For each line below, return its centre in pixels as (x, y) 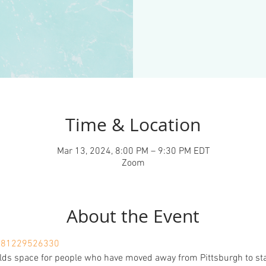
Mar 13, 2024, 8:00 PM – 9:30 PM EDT (133, 151)
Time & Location (133, 124)
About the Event (133, 216)
